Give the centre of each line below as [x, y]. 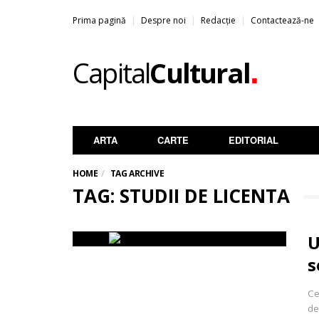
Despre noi [163, 20]
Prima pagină [99, 20]
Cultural [200, 73]
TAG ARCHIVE [137, 173]
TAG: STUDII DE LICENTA [181, 196]
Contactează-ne [282, 20]
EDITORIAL [253, 140]
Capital [111, 73]
